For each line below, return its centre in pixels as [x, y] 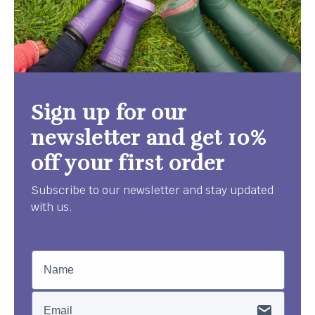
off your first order [128, 164]
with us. [52, 207]
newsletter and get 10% [149, 139]
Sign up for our [109, 113]
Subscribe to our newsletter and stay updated [152, 191]
